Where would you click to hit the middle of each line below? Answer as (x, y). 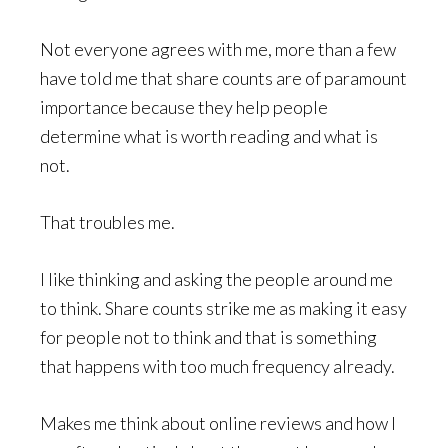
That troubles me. (107, 222)
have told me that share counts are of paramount (223, 78)
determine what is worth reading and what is (209, 136)
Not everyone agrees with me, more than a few (218, 49)
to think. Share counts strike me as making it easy (223, 308)
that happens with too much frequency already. (217, 366)
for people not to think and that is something (208, 337)
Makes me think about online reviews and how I (218, 423)
